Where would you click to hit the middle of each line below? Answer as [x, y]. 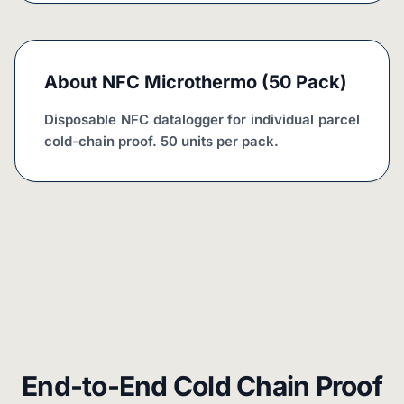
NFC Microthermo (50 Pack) [225, 82]
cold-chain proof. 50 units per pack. [161, 141]
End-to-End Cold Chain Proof [202, 386]
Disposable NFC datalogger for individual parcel [202, 119]
